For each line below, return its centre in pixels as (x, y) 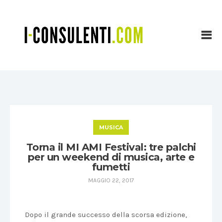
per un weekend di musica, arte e (111, 157)
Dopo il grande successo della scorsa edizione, (106, 215)
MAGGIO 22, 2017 (111, 180)
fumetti (111, 167)
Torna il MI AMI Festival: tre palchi (111, 147)
